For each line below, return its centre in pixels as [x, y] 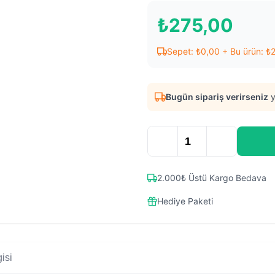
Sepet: [181, 51]
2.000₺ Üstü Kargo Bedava [212, 178]
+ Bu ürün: [243, 51]
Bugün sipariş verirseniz [217, 97]
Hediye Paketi [185, 201]
